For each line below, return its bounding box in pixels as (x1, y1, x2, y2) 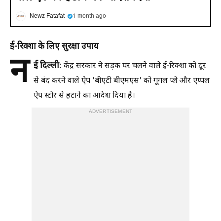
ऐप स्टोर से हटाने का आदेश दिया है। (34, 90, 135, 101)
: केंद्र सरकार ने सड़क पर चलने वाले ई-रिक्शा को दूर (59, 61, 206, 72)
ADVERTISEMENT (88, 108, 133, 115)
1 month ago (73, 12, 106, 20)
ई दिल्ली (34, 60, 59, 72)
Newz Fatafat (30, 12, 65, 20)
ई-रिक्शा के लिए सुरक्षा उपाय (10, 41, 99, 52)
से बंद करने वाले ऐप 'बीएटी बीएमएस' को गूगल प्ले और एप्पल (34, 75, 210, 86)
